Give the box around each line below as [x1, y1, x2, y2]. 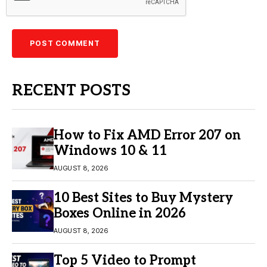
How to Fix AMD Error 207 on [54, 128, 241, 144]
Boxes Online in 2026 [54, 206, 186, 222]
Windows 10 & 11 [54, 143, 167, 159]
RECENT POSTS [12, 81, 131, 101]
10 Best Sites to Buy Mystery [54, 190, 233, 206]
